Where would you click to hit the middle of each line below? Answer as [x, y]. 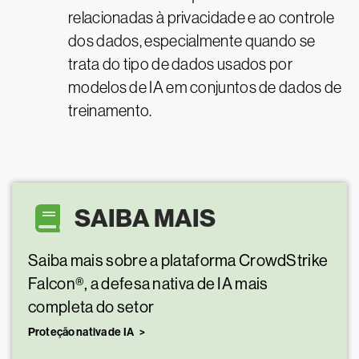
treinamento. [110, 111]
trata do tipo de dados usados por [180, 65]
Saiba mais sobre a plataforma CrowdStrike [178, 261]
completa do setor [91, 308]
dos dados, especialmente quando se [192, 41]
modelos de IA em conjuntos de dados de [205, 88]
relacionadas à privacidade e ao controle [201, 18]
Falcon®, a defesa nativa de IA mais [148, 284]
